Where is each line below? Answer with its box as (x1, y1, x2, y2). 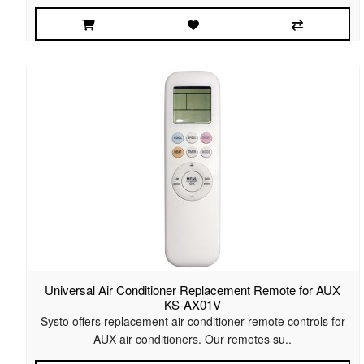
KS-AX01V (164, 296, 222, 314)
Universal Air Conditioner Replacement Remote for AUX (45, 281, 341, 299)
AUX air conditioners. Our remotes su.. (93, 331, 292, 348)
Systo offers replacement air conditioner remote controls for (40, 313, 345, 330)
